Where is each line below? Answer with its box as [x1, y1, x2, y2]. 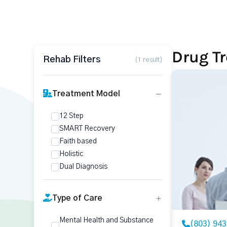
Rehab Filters [43, 55, 101, 64]
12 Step [59, 112, 84, 120]
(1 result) [134, 57, 163, 63]
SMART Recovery [59, 125, 115, 132]
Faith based [59, 138, 97, 145]
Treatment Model [52, 90, 120, 98]
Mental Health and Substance [59, 217, 154, 224]
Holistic [59, 150, 83, 158]
